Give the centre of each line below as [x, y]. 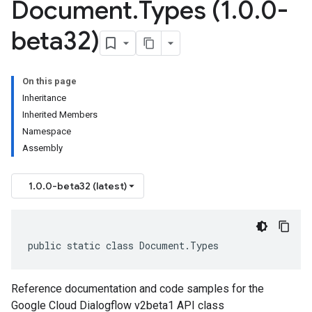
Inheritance [44, 98]
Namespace [47, 131]
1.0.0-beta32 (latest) [78, 186]
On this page [49, 81]
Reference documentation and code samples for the [138, 289]
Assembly [42, 148]
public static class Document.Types [123, 245]
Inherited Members [60, 115]
